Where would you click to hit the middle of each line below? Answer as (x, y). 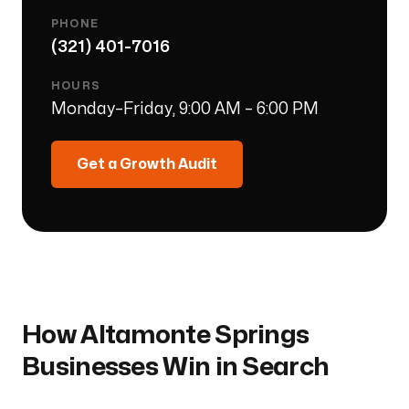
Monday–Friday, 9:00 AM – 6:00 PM (185, 109)
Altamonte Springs (195, 335)
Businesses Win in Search (176, 367)
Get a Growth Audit (147, 164)
